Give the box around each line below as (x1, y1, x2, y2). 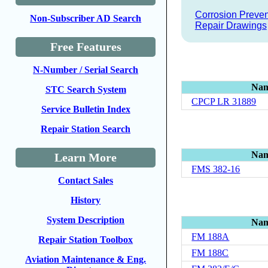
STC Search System (45, 84, 126, 95)
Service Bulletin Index (41, 104, 130, 114)
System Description (47, 215, 125, 225)
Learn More (54, 151, 117, 164)
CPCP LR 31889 (191, 96, 257, 106)
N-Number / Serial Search (33, 65, 139, 75)
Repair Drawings (194, 20, 267, 31)
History (71, 195, 101, 205)
